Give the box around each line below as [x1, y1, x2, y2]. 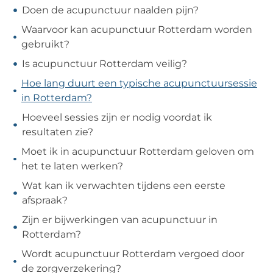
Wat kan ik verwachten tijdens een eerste [22, 179, 226, 191]
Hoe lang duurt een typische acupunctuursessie [21, 77, 258, 89]
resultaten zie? [21, 126, 93, 138]
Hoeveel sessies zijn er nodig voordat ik [21, 111, 212, 123]
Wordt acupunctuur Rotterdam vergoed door [21, 247, 244, 260]
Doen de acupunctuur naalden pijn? [22, 4, 199, 16]
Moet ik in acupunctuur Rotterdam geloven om [21, 145, 254, 157]
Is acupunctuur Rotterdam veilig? [22, 57, 188, 69]
